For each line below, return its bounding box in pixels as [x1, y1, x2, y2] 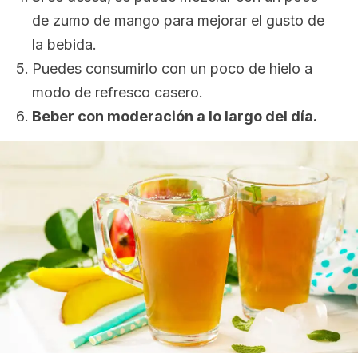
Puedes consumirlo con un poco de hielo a [32, 60, 312, 77]
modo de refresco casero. [32, 84, 203, 101]
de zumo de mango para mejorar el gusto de [32, 12, 324, 29]
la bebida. [32, 36, 97, 53]
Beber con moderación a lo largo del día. [32, 108, 317, 125]
